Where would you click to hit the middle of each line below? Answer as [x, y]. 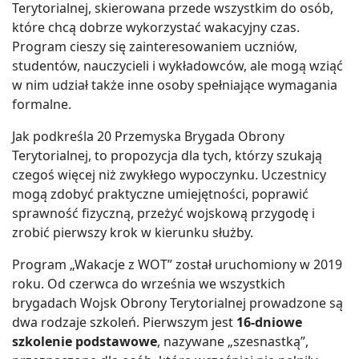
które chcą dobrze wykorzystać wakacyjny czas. [156, 27]
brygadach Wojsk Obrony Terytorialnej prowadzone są [177, 303]
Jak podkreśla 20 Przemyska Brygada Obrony [148, 136]
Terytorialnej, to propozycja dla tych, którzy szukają [167, 155]
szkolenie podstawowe [85, 341]
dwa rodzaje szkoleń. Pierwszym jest [124, 322]
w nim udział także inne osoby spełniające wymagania [175, 85]
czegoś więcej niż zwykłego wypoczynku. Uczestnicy [169, 174]
